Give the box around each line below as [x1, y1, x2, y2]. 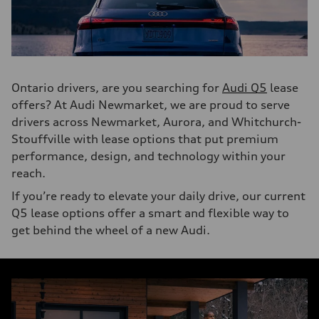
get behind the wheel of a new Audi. [11, 223, 210, 237]
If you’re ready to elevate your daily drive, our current [11, 189, 305, 203]
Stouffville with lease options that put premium [11, 132, 278, 146]
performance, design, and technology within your [11, 149, 286, 163]
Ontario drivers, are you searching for [11, 80, 222, 95]
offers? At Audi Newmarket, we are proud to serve [11, 98, 290, 112]
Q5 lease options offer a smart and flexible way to [11, 206, 289, 220]
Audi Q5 [222, 80, 267, 95]
